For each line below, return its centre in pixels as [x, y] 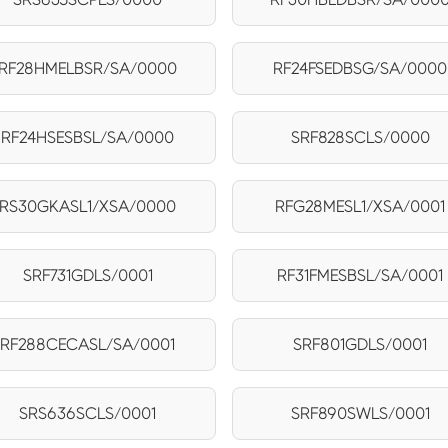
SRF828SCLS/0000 [360, 137]
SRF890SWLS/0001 [360, 413]
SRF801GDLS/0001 [360, 344]
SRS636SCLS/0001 [88, 413]
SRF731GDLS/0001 [87, 275]
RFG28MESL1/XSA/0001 [360, 206]
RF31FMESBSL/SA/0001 [360, 275]
